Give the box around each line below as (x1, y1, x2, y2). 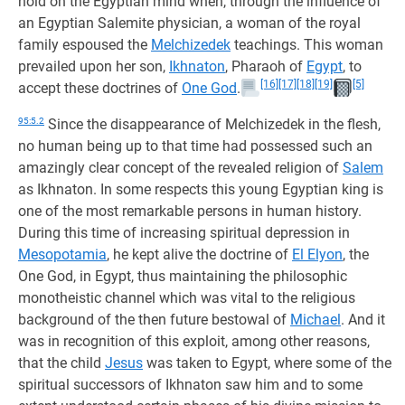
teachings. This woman (231, 36, 383, 53)
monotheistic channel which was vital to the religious (18, 289, 355, 306)
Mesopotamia (18, 246, 107, 263)
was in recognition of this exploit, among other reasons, (18, 333, 370, 350)
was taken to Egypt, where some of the (143, 354, 391, 372)
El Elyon (292, 246, 343, 263)
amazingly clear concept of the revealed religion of (18, 159, 343, 176)
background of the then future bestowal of (18, 311, 290, 328)
